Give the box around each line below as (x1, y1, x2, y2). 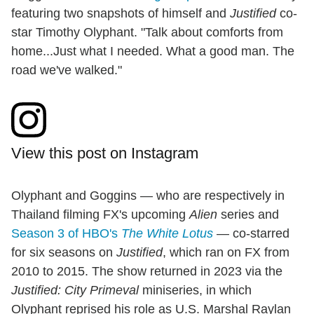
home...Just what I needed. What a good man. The (11, 44, 294, 59)
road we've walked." (11, 63, 122, 78)
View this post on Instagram (11, 144, 198, 163)
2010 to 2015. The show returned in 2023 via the (11, 264, 282, 279)
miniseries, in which (139, 283, 252, 298)
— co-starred (213, 226, 289, 241)
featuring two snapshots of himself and (11, 6, 230, 21)
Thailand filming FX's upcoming (11, 207, 189, 222)
